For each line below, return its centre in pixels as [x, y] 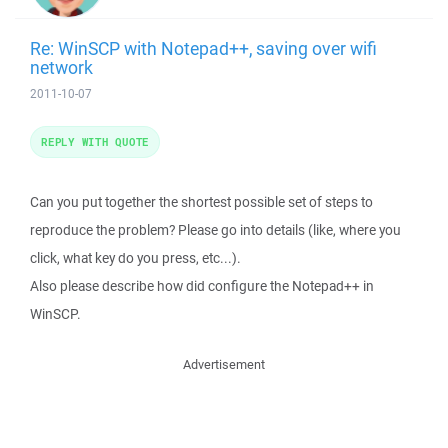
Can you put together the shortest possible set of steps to [201, 202]
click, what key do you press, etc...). [135, 258]
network [61, 67]
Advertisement [224, 364]
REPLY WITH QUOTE [95, 141]
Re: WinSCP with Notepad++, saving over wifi [203, 48]
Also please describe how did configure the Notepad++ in [202, 286]
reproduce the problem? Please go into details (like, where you [215, 230]
